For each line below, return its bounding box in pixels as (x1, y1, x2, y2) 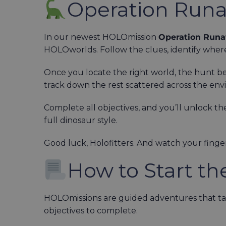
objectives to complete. (44, 205, 138, 215)
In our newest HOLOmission (44, 32, 158, 42)
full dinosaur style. (44, 115, 118, 125)
